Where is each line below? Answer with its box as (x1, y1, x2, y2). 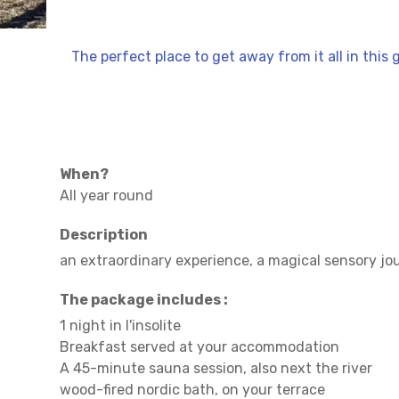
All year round (60, 187, 153, 204)
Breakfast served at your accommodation (60, 338, 339, 355)
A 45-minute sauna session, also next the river (60, 360, 372, 377)
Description (60, 226, 148, 243)
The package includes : (60, 291, 228, 308)
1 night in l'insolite (60, 317, 181, 334)
